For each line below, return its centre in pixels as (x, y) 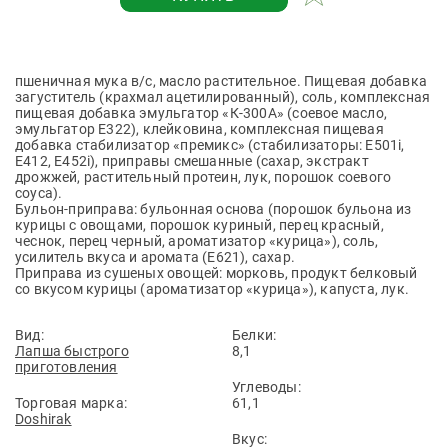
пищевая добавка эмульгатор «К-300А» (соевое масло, (201, 113)
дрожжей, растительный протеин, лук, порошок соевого (203, 177)
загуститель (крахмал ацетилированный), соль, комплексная (223, 97)
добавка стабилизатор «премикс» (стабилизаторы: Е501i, (210, 145)
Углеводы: (266, 387)
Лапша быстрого (72, 351)
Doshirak (43, 419)
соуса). (39, 193)
